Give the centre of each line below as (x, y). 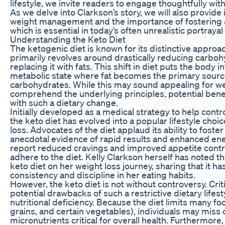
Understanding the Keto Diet (68, 39)
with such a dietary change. (64, 102)
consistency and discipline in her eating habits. (103, 175)
